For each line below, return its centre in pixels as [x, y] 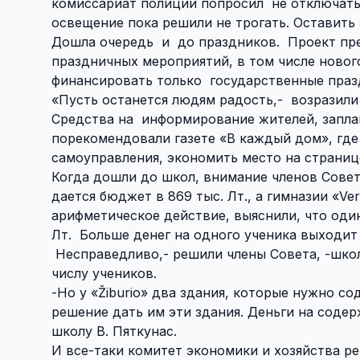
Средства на [92, 119]
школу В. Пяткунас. [114, 331]
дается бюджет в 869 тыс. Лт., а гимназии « [195, 196]
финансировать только [127, 80]
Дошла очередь [102, 41]
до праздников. [229, 41]
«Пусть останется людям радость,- [169, 99]
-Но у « [75, 292]
